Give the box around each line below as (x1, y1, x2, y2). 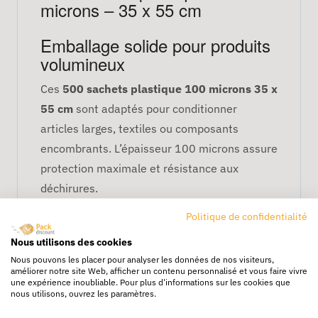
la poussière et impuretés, (69, 267, 203, 282)
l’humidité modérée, (69, 287, 172, 302)
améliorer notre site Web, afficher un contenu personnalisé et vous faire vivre (11, 265, 307, 275)
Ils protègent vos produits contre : (40, 236, 215, 251)
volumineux (40, 50, 125, 76)
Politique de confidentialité (186, 209, 307, 222)
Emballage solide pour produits (40, 32, 270, 57)
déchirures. (40, 180, 98, 195)
